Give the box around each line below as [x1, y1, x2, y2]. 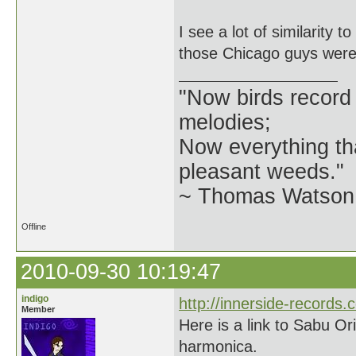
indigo [21, 293, 48, 304]
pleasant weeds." [179, 160, 344, 184]
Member [21, 304, 55, 314]
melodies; [179, 110, 271, 134]
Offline [21, 222, 46, 231]
